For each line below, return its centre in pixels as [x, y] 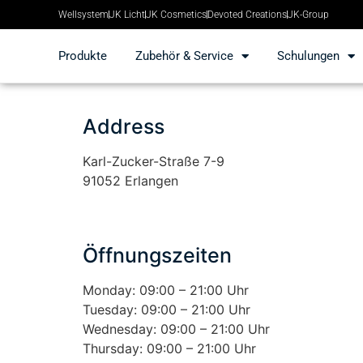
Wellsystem [83, 14]
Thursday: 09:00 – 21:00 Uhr [169, 348]
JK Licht [127, 14]
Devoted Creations [247, 14]
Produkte [83, 56]
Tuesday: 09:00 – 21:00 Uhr [167, 310]
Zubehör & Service [184, 56]
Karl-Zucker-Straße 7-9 [154, 161]
